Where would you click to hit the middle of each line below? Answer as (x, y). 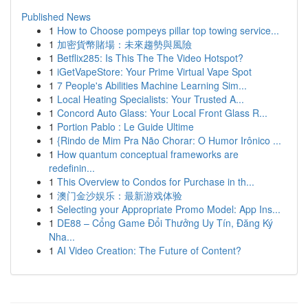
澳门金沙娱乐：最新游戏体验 (120, 195)
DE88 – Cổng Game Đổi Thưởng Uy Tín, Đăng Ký (165, 223)
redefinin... (72, 168)
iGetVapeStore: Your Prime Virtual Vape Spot (154, 71)
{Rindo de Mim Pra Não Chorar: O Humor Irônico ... (169, 140)
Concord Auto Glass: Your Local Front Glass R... (162, 113)
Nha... (62, 236)
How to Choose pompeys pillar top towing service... (168, 30)
